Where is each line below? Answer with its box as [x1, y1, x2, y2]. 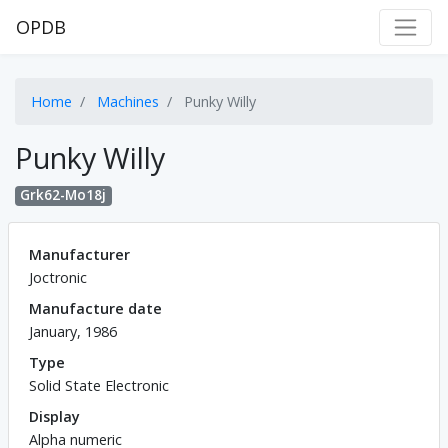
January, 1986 [29, 321, 117, 341]
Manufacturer [29, 244, 130, 264]
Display [29, 406, 80, 426]
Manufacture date [29, 298, 162, 318]
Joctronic [29, 267, 87, 287]
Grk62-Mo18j [20, 186, 107, 205]
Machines [97, 92, 159, 112]
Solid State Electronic [29, 375, 169, 395]
